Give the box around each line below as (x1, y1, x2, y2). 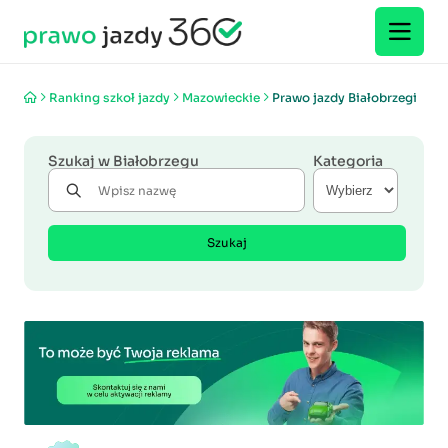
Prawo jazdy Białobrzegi (272, 89, 417, 105)
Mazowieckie (182, 89, 260, 105)
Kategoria (313, 152, 383, 170)
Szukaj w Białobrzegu (48, 152, 199, 170)
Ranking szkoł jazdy (49, 89, 170, 105)
